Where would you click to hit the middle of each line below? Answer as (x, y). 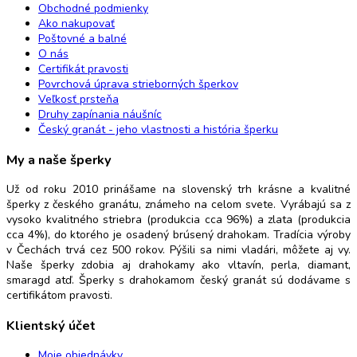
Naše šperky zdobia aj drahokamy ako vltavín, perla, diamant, (178, 265)
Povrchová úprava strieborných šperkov (138, 84)
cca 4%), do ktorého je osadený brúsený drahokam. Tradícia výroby (178, 235)
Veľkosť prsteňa (78, 100)
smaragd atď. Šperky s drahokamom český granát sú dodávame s (178, 280)
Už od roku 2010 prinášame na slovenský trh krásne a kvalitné (178, 190)
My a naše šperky (59, 159)
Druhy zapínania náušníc (100, 115)
